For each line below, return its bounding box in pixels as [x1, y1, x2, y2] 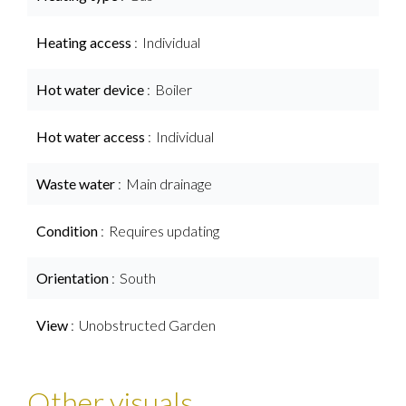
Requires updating [109, 222, 219, 239]
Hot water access [36, 128, 148, 145]
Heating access [36, 34, 134, 51]
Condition [36, 222, 101, 239]
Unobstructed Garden [79, 316, 216, 333]
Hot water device [36, 81, 147, 98]
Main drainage [126, 175, 212, 192]
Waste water [36, 175, 118, 192]
